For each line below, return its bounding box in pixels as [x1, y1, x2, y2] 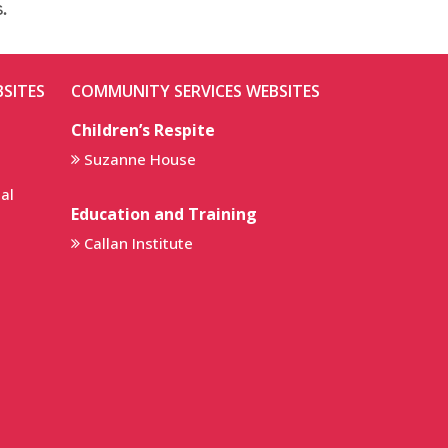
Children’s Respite [71, 118, 215, 141]
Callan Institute [84, 232, 193, 253]
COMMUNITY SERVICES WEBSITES [71, 79, 320, 102]
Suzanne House [84, 148, 196, 169]
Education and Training [71, 202, 257, 225]
